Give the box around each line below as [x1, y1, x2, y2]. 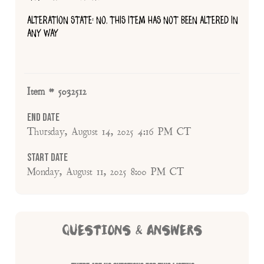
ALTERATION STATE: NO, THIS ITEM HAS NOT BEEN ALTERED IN [27, 14, 239, 26]
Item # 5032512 [27, 85, 87, 98]
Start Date [27, 151, 68, 164]
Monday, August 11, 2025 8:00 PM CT [27, 165, 184, 179]
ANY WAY [27, 27, 59, 39]
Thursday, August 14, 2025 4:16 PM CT [27, 125, 192, 138]
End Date [27, 111, 60, 124]
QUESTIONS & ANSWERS [62, 224, 202, 238]
